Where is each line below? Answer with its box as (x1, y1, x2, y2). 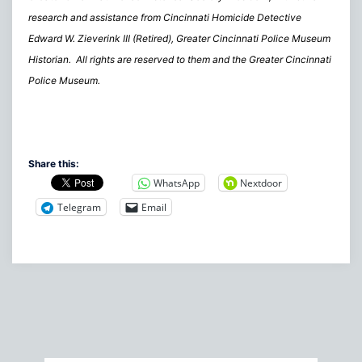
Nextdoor (240, 175, 282, 190)
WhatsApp (154, 175, 200, 190)
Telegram (57, 200, 101, 214)
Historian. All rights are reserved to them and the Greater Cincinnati (28, 53, 331, 65)
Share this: (28, 158, 79, 170)
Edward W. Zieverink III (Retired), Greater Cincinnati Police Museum (28, 32, 330, 44)
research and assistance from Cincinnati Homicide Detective (28, 11, 301, 23)
